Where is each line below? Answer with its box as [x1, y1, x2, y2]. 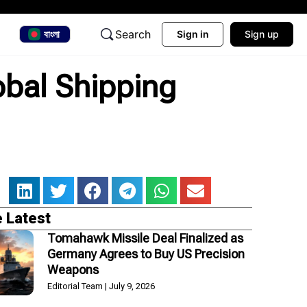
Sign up [245, 28, 279, 40]
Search [115, 27, 151, 41]
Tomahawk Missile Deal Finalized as [47, 230, 243, 245]
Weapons [47, 262, 99, 277]
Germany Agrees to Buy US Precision [47, 246, 245, 261]
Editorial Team [47, 280, 105, 291]
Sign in [176, 28, 209, 40]
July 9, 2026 [106, 280, 155, 291]
